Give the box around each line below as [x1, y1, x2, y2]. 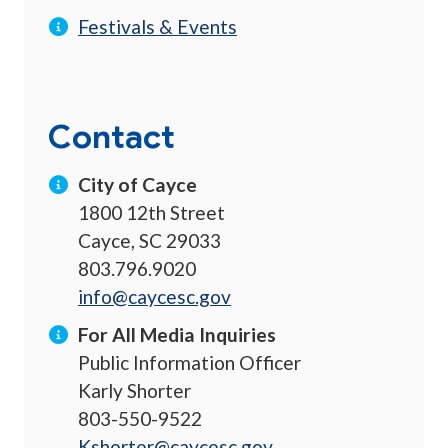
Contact [48, 116, 175, 158]
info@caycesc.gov [78, 285, 231, 309]
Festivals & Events [78, 15, 237, 39]
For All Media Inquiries [78, 323, 276, 347]
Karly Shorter [78, 379, 191, 403]
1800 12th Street [78, 201, 225, 225]
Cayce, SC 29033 [78, 229, 221, 253]
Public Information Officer [78, 351, 301, 375]
